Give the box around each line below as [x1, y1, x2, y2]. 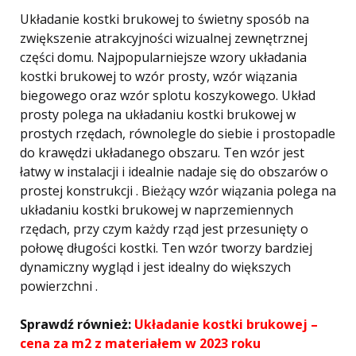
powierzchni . [20, 277, 98, 295]
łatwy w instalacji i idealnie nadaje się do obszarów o [20, 163, 328, 180]
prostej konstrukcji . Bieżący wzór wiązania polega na [20, 182, 336, 199]
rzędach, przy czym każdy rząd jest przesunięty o [20, 220, 308, 238]
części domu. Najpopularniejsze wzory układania [20, 48, 307, 66]
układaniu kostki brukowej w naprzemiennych [20, 201, 293, 219]
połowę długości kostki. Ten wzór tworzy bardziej [20, 239, 312, 257]
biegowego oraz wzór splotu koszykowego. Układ [20, 87, 315, 104]
